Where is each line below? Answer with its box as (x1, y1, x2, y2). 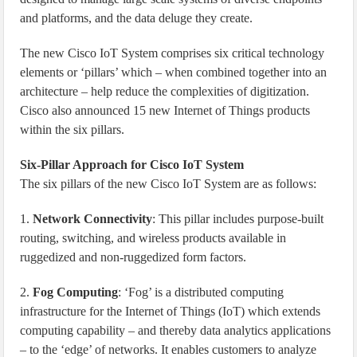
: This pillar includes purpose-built (152, 212, 324, 226)
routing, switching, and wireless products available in (20, 231, 287, 245)
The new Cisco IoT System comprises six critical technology (20, 46, 325, 60)
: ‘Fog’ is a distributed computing (118, 285, 284, 299)
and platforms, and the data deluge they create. (20, 11, 253, 25)
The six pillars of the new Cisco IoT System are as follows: (20, 177, 317, 190)
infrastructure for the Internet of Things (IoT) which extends (20, 304, 321, 318)
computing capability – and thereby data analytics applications (20, 324, 331, 337)
